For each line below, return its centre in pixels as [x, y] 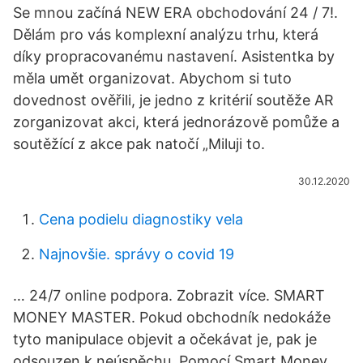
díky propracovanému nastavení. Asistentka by [174, 56]
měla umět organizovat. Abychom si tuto [152, 78]
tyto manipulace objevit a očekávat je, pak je [165, 339]
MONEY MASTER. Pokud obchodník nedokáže [172, 317]
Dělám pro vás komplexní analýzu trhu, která [166, 34]
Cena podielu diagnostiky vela [141, 219]
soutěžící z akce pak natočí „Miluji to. [139, 144]
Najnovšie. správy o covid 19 [137, 254]
